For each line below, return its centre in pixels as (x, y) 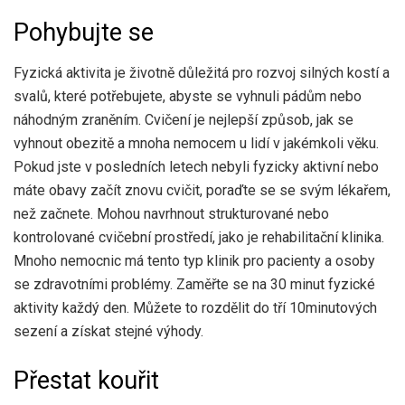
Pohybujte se (84, 33)
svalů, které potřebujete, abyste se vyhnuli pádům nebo (188, 96)
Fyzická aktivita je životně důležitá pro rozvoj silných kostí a (202, 72)
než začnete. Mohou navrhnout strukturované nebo (171, 213)
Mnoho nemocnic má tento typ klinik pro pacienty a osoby (194, 260)
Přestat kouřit (86, 380)
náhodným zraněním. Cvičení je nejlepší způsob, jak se (184, 119)
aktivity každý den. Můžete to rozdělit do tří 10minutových (195, 307)
